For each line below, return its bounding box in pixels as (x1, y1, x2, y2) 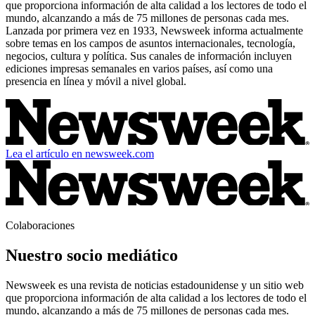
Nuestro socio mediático (6, 246, 178, 265)
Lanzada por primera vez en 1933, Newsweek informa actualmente (6, 25, 303, 37)
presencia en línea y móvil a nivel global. (6, 75, 186, 88)
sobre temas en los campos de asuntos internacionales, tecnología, (6, 37, 295, 50)
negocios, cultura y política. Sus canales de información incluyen (6, 50, 292, 63)
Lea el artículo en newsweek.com (6, 147, 154, 160)
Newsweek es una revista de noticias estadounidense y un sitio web (6, 279, 304, 292)
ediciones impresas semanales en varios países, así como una (6, 63, 273, 75)
